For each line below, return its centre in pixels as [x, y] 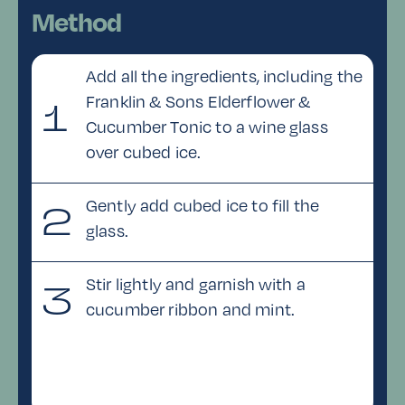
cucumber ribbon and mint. [191, 309]
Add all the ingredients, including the [225, 76]
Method [76, 21]
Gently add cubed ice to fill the [203, 205]
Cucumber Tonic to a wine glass [207, 127]
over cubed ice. [144, 152]
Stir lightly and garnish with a [196, 284]
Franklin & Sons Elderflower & [198, 101]
